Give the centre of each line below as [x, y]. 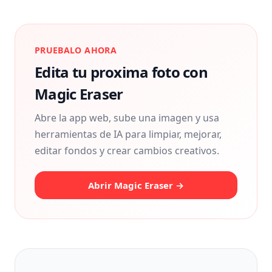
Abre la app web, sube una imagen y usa [127, 118]
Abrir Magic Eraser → [136, 185]
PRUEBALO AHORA [76, 50]
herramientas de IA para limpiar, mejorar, [128, 134]
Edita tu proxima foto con [121, 72]
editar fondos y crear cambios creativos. [127, 151]
